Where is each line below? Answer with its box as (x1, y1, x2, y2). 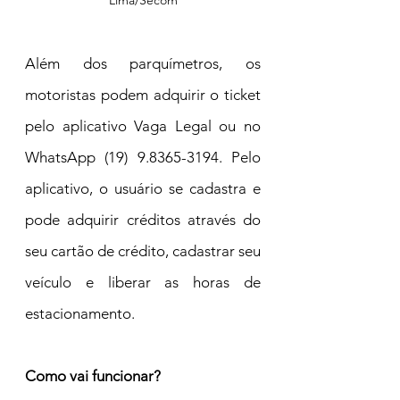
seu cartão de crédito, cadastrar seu (25, 242, 261, 261)
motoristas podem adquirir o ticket (25, 86, 261, 104)
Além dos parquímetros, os (25, 54, 261, 73)
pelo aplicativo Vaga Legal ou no (25, 117, 261, 136)
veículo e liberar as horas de (25, 273, 261, 292)
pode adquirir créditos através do (25, 211, 261, 229)
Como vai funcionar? (25, 367, 161, 386)
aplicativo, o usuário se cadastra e (25, 179, 261, 198)
